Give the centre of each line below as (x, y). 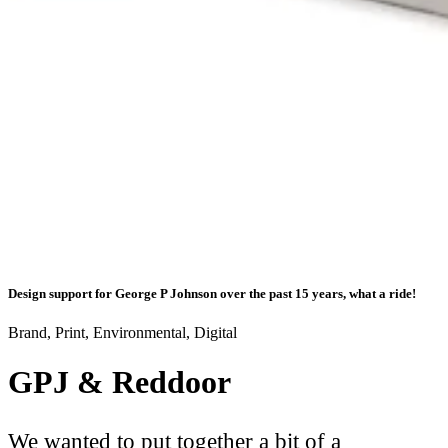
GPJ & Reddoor (119, 381)
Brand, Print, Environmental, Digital (122, 333)
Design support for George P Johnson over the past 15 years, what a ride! (212, 294)
